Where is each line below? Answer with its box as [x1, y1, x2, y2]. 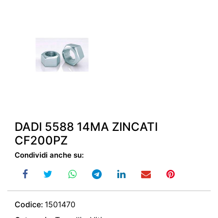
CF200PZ [15, 133, 68, 147]
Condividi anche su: [15, 150, 84, 160]
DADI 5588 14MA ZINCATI [15, 120, 158, 134]
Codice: [15, 200, 43, 209]
